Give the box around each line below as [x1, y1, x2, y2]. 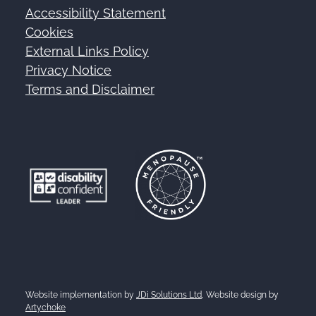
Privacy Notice [25, 63, 111, 78]
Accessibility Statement [25, 6, 166, 20]
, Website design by [202, 290, 279, 300]
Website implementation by [25, 290, 136, 300]
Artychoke [25, 303, 66, 312]
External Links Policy [25, 44, 149, 59]
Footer [25, 6, 92, 32]
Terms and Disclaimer [25, 82, 154, 97]
